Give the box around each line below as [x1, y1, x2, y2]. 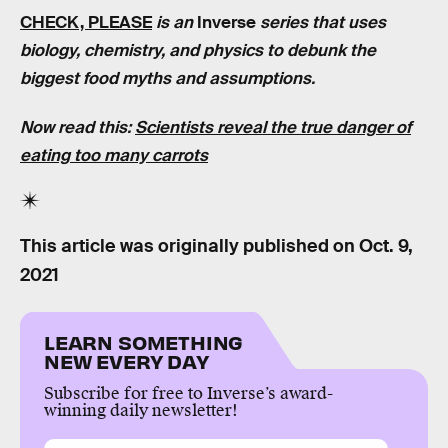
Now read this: [20, 117, 135, 139]
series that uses [256, 11, 386, 33]
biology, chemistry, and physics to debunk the [20, 39, 376, 61]
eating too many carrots [20, 145, 208, 167]
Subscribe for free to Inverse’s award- [44, 382, 333, 404]
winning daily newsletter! [44, 399, 238, 421]
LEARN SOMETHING [44, 328, 244, 354]
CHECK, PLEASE [20, 11, 152, 33]
